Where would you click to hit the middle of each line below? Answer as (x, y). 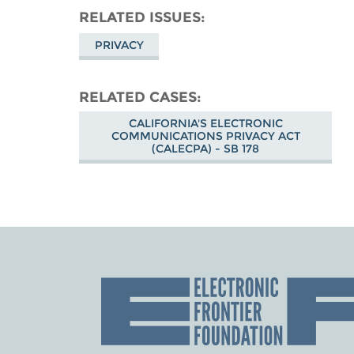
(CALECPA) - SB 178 (206, 148)
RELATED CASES (138, 96)
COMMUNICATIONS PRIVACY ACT (205, 136)
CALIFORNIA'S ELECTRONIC (205, 123)
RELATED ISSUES (140, 17)
